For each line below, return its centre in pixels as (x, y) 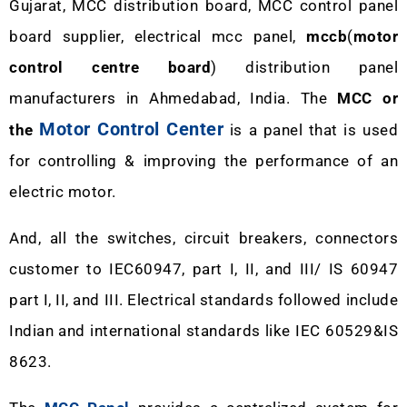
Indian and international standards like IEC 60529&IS (203, 330)
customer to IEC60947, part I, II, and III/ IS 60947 (203, 268)
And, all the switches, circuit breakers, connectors (203, 238)
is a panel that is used (311, 129)
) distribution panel (304, 67)
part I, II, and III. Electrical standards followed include (203, 299)
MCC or (367, 98)
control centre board (110, 67)
